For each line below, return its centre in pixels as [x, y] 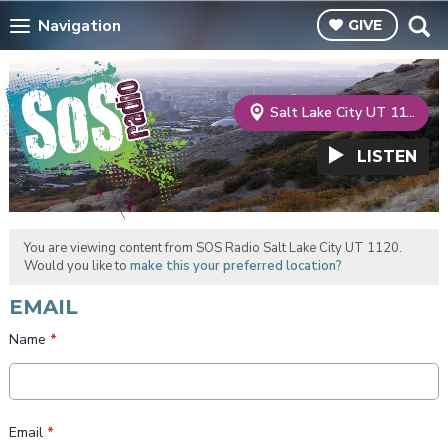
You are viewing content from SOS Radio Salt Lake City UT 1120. [212, 248]
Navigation [79, 25]
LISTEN [387, 157]
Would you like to [76, 266]
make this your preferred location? [235, 266]
